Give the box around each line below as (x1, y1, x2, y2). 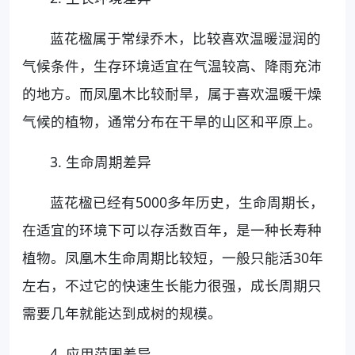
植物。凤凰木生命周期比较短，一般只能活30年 (22, 247, 323, 267)
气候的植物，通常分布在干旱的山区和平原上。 (22, 111, 322, 131)
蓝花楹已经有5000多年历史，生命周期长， (50, 192, 325, 212)
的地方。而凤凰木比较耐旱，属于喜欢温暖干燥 (22, 83, 322, 103)
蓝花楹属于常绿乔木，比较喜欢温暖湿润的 (50, 28, 322, 48)
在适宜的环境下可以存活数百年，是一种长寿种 (22, 219, 322, 239)
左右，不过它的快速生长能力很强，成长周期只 (22, 275, 322, 295)
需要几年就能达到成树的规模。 (22, 303, 222, 323)
